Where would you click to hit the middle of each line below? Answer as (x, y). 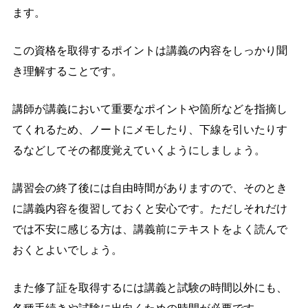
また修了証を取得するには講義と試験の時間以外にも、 (150, 287)
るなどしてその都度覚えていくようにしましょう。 (139, 150)
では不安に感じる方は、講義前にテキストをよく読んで (150, 229)
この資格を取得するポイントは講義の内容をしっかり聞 (150, 50)
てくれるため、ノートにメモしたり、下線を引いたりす (150, 129)
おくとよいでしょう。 (67, 250)
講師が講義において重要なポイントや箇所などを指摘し (150, 109)
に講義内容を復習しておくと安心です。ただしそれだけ (150, 208)
